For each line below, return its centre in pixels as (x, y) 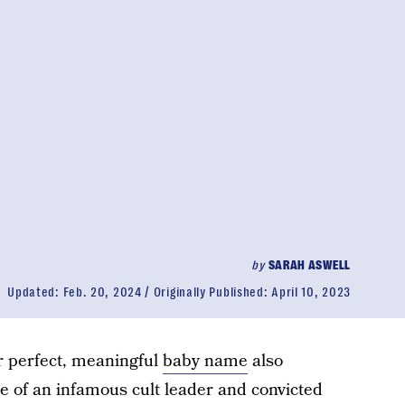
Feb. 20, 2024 (102, 292)
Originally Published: (212, 292)
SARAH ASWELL (309, 265)
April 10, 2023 (311, 292)
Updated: (35, 292)
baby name (205, 361)
